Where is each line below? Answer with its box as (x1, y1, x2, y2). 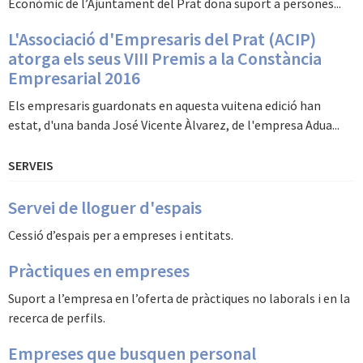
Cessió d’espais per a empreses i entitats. (8, 227, 233, 243)
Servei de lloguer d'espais (8, 196, 202, 219)
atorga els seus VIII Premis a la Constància (8, 47, 322, 70)
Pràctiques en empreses (8, 259, 190, 282)
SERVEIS (8, 157, 53, 173)
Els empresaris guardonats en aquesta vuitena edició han (8, 97, 321, 113)
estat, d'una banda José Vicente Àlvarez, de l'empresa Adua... (8, 117, 340, 133)
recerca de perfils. (8, 310, 105, 326)
